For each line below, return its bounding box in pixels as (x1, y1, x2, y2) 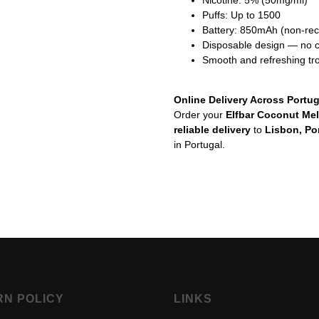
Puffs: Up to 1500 (202, 9, 281, 21)
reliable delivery (174, 124, 251, 136)
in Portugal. (174, 139, 225, 151)
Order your (174, 109, 226, 121)
